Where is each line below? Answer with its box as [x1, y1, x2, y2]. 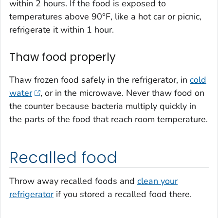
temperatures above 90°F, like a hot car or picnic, [9, 11, 201, 23]
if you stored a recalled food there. [54, 188, 192, 200]
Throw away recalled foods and [9, 175, 137, 187]
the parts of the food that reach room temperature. [9, 113, 208, 126]
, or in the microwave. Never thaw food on [40, 87, 204, 99]
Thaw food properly [9, 49, 116, 65]
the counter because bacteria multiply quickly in [9, 100, 196, 112]
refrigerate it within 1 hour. [9, 24, 114, 36]
